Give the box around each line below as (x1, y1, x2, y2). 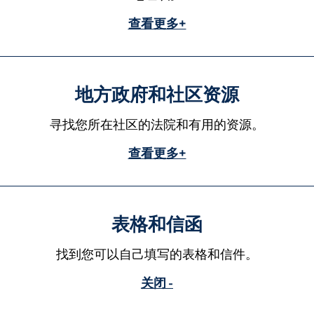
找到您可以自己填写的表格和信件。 (55, 246, 258, 261)
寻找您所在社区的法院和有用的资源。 (49, 116, 264, 132)
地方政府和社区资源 (75, 83, 239, 105)
